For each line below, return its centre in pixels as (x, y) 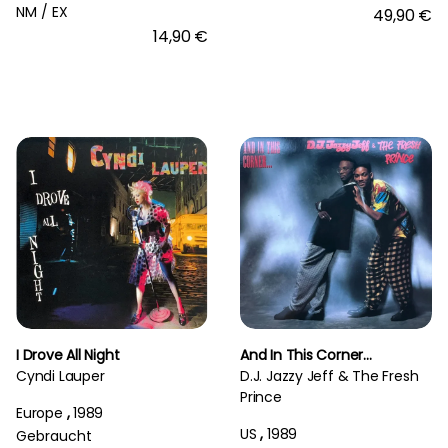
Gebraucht (54, 435)
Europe (39, 412)
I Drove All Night (68, 354)
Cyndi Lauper (60, 375)
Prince (261, 396)
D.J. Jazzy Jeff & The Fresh (329, 375)
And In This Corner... (306, 354)
